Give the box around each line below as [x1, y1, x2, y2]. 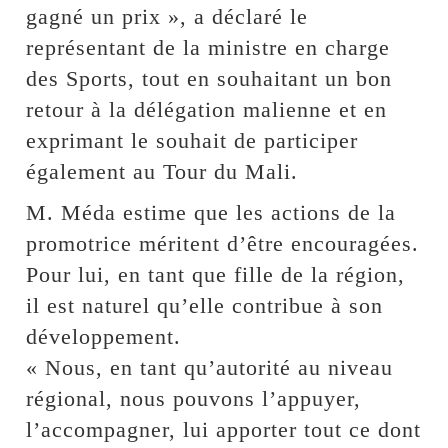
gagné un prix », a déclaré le [26, 4, 309, 30]
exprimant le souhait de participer [26, 128, 359, 154]
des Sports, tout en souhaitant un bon [26, 66, 393, 92]
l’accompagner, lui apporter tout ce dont [26, 417, 422, 443]
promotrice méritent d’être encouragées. [26, 231, 420, 257]
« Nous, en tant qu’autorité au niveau [26, 355, 394, 381]
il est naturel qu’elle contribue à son [26, 293, 384, 319]
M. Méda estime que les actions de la [26, 200, 397, 226]
